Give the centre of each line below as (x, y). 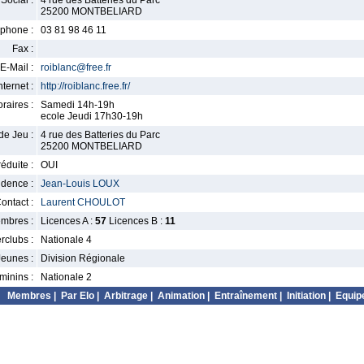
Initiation (306, 296)
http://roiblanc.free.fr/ (85, 86)
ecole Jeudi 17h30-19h (92, 116)
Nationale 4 (66, 240)
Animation (181, 296)
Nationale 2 (66, 277)
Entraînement (246, 296)
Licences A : (68, 221)
